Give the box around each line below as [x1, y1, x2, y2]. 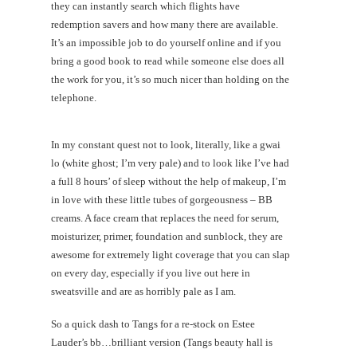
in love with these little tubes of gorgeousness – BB [51, 194, 273, 206]
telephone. [51, 92, 96, 104]
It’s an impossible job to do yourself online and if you [51, 37, 281, 49]
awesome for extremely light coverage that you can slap [51, 249, 290, 261]
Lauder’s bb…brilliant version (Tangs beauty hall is [51, 336, 273, 348]
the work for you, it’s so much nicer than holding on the [51, 73, 289, 85]
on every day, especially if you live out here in [51, 267, 250, 279]
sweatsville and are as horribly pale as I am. [51, 285, 236, 297]
